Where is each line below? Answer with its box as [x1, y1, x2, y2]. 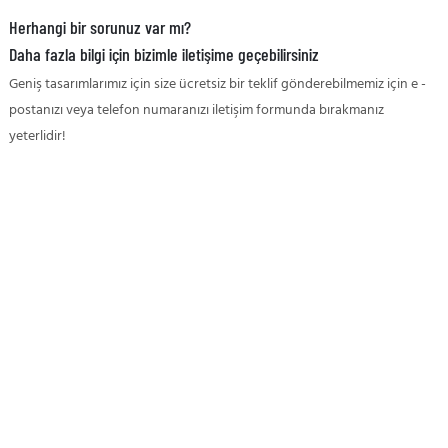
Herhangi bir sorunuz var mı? [8, 15, 191, 38]
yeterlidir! [8, 125, 66, 149]
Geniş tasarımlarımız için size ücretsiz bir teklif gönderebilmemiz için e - [8, 73, 426, 97]
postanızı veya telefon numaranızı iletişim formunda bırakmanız [8, 99, 384, 123]
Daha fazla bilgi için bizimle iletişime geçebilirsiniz [8, 42, 319, 65]
